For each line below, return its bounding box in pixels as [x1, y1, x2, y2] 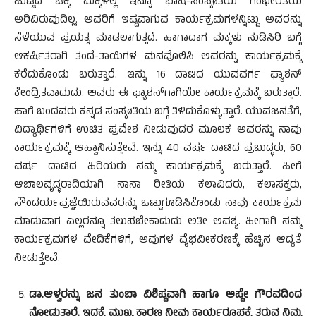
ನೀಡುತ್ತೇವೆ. [14, 250, 60, 268]
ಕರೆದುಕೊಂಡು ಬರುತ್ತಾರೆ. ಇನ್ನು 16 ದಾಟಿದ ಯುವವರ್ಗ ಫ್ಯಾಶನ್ [14, 67, 302, 85]
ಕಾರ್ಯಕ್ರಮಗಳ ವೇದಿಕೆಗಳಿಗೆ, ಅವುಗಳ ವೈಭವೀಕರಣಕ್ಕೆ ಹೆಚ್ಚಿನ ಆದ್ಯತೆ [14, 232, 302, 250]
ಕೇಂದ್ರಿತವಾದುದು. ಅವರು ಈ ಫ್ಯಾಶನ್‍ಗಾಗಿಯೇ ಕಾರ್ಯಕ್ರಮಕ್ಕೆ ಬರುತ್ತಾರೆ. [14, 85, 302, 103]
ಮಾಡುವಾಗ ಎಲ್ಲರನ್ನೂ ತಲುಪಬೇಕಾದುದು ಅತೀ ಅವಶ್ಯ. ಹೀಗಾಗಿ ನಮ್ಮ [14, 214, 302, 231]
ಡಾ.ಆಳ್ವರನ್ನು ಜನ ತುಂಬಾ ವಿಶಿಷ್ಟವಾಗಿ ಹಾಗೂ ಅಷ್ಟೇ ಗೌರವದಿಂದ [29, 287, 302, 305]
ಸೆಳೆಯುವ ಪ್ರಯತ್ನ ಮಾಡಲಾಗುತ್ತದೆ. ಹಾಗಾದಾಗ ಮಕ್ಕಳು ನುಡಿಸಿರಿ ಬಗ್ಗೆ [14, 30, 302, 48]
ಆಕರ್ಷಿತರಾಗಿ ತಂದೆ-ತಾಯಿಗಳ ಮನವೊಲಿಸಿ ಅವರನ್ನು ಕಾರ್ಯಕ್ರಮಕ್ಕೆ [14, 49, 302, 66]
